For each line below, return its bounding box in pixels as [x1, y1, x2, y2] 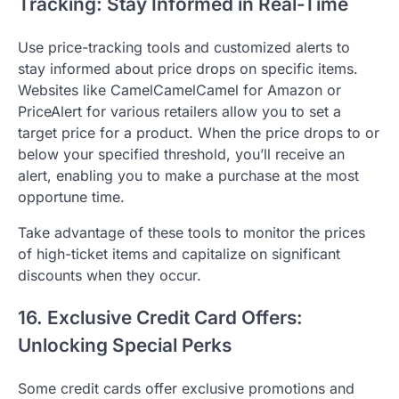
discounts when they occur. [18, 265, 201, 284]
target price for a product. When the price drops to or [18, 123, 379, 142]
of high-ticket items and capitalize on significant [18, 244, 340, 263]
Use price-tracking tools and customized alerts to [18, 37, 350, 56]
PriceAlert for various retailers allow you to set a [18, 102, 341, 120]
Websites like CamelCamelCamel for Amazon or [18, 80, 341, 99]
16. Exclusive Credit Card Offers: [18, 306, 303, 330]
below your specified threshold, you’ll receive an [18, 144, 345, 163]
